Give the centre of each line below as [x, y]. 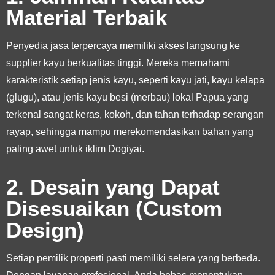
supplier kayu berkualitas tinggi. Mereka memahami [118, 63]
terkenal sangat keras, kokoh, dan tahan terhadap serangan [135, 114]
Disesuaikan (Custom [114, 208]
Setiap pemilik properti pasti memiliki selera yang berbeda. [133, 258]
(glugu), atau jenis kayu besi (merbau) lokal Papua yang [127, 97]
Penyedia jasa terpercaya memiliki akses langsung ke [123, 45]
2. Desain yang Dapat [113, 187]
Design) [45, 230]
